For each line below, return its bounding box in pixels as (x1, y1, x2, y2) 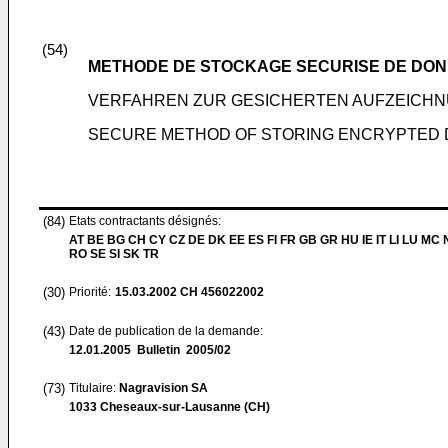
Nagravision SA (119, 381, 208, 395)
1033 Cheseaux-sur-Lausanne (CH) (69, 400, 270, 414)
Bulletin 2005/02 (131, 343, 231, 357)
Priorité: (69, 285, 111, 299)
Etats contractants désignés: (69, 214, 221, 228)
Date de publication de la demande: (69, 324, 263, 338)
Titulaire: (69, 381, 119, 395)
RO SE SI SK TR (69, 247, 159, 261)
